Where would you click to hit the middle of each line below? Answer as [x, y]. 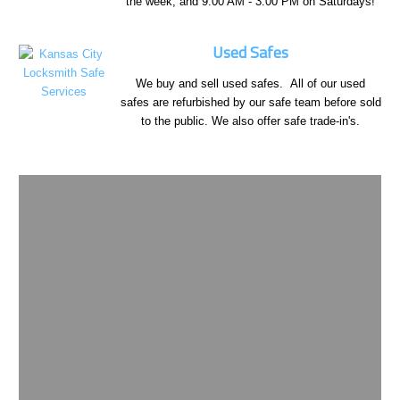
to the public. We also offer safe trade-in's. [250, 121]
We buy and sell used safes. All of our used [250, 83]
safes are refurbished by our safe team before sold [250, 102]
